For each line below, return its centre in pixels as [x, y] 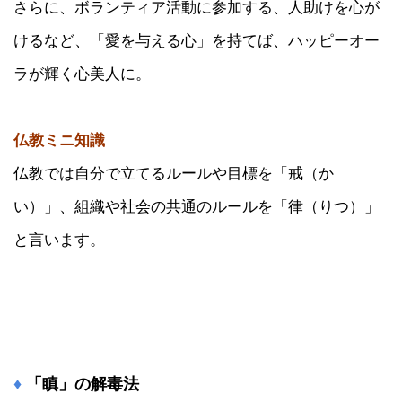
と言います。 [59, 239]
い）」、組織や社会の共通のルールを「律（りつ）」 [197, 206]
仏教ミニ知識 [59, 140]
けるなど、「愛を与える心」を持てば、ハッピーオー [197, 40]
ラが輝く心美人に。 [82, 73]
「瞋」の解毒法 [83, 385]
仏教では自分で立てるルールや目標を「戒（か [174, 173]
